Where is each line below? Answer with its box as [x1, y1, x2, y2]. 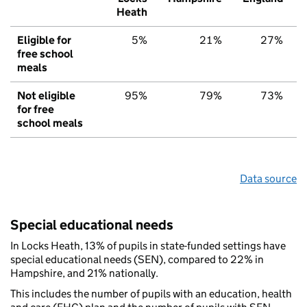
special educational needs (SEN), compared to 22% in [10, 253, 264, 267]
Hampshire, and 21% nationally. [10, 267, 158, 280]
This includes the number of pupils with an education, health [10, 287, 292, 301]
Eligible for [17, 34, 71, 47]
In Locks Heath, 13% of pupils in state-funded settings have [10, 239, 286, 253]
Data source [240, 172, 297, 186]
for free [17, 103, 54, 116]
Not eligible [17, 89, 75, 103]
